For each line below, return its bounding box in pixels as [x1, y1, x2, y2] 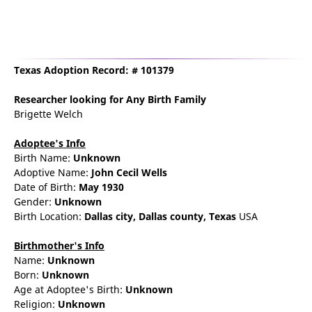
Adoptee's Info [14, 136, 86, 150]
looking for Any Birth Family [67, 93, 206, 106]
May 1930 [79, 180, 124, 194]
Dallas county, [139, 210, 209, 223]
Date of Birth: [14, 180, 79, 194]
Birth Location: [14, 210, 84, 223]
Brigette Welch [14, 107, 83, 120]
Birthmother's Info [14, 239, 104, 252]
